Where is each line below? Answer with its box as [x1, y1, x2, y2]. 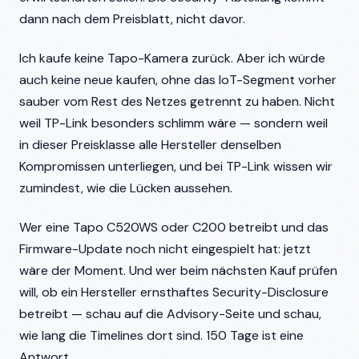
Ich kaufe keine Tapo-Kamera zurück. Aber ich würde [19, 50, 325, 67]
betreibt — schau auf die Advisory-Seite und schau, [19, 305, 321, 322]
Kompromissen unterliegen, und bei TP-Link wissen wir [19, 158, 333, 175]
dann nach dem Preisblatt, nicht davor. [19, 10, 245, 27]
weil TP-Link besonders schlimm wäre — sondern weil [19, 115, 328, 131]
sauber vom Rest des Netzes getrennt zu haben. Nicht [19, 93, 335, 110]
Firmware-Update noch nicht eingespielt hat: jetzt [19, 240, 311, 257]
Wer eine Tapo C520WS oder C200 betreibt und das [19, 219, 329, 236]
